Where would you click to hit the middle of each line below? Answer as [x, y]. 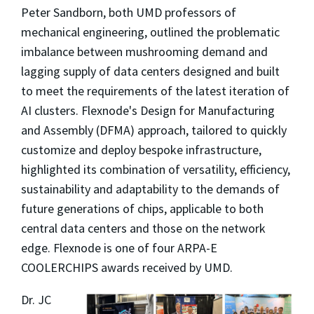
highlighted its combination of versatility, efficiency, [156, 169]
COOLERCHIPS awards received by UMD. [127, 267]
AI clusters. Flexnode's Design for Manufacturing [148, 110]
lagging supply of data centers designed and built [150, 71]
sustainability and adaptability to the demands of [150, 189]
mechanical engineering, [86, 32]
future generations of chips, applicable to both [142, 208]
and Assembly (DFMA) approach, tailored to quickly [154, 130]
